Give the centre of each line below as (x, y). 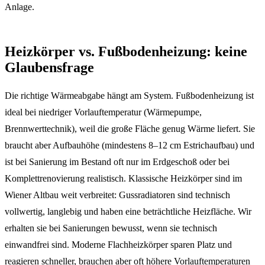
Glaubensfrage (49, 68)
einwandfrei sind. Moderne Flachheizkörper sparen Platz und (118, 245)
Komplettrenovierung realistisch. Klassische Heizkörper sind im (123, 179)
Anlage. (20, 7)
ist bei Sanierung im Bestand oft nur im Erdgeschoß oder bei (117, 162)
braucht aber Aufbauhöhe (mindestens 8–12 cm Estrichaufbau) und (130, 146)
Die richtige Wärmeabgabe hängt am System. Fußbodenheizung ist (129, 96)
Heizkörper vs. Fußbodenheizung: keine (126, 52)
